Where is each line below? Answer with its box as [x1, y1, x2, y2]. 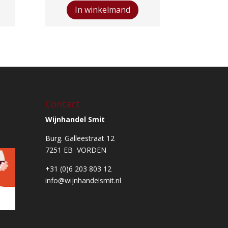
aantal [62, 47, 83, 57]
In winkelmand [74, 4, 130, 16]
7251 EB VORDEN [45, 145, 107, 155]
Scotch [62, 35, 85, 45]
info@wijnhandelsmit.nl [45, 176, 122, 186]
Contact [45, 98, 80, 110]
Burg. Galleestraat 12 [45, 133, 115, 144]
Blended [62, 23, 90, 34]
